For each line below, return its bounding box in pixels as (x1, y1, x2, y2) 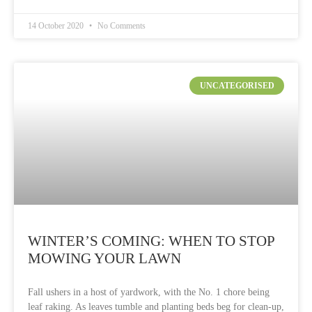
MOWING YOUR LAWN (28, 250, 181, 267)
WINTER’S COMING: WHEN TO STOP (28, 233, 274, 249)
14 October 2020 (28, 21, 86, 31)
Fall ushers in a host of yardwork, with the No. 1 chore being (28, 287, 270, 297)
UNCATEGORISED (199, 81, 274, 91)
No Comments (95, 21, 146, 31)
